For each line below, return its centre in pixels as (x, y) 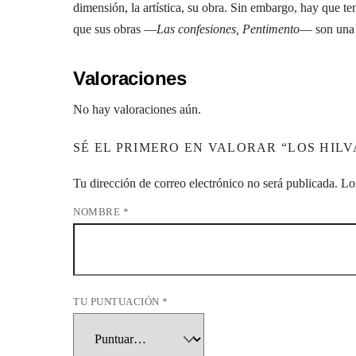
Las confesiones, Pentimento (228, 29)
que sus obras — (115, 29)
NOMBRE (98, 212)
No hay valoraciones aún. (137, 110)
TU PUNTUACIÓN (118, 302)
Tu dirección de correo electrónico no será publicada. (205, 183)
